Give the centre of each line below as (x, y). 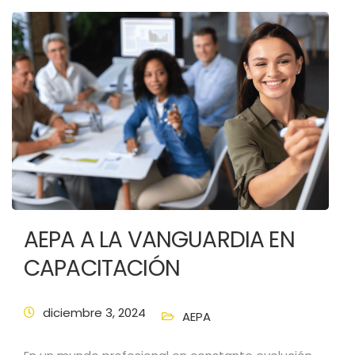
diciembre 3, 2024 (94, 313)
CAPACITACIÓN (102, 268)
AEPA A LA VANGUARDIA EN (159, 240)
